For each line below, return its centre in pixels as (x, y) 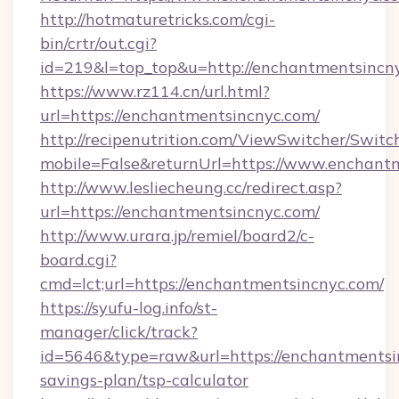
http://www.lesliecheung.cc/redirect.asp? (191, 187)
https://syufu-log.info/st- (129, 308)
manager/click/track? (119, 332)
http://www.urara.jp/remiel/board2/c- (177, 236)
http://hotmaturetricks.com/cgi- (158, 19)
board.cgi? (78, 260)
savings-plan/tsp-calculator (144, 380)
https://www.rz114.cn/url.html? (155, 91)
